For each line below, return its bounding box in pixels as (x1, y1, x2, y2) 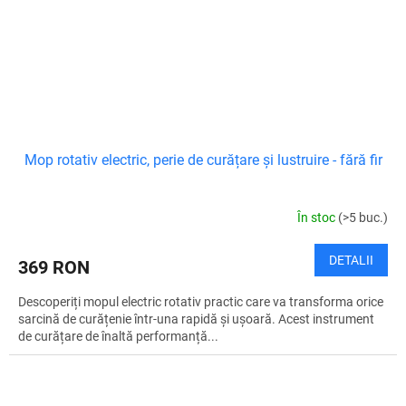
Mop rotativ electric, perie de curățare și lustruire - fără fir (24, 151, 382, 169)
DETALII (329, 253, 373, 268)
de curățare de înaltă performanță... (18, 329, 218, 344)
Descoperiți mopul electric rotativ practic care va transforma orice (18, 295, 383, 310)
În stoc (297, 209, 338, 225)
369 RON (18, 256, 90, 279)
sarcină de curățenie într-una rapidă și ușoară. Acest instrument (18, 312, 374, 327)
